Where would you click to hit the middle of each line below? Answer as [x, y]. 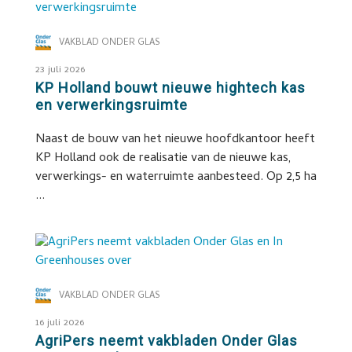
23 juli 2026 [60, 70]
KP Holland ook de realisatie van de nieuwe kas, [163, 159]
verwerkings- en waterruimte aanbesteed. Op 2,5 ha [176, 178]
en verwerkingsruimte [111, 105]
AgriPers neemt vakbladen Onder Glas [166, 341]
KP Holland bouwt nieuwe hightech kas [170, 88]
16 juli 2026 [59, 323]
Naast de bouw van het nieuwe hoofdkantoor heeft [175, 140]
